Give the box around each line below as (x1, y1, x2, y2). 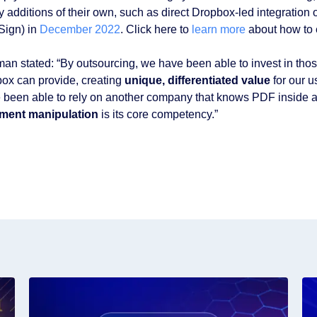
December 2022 (39, 23, 120, 35)
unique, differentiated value (124, 74, 270, 86)
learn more (191, 23, 246, 35)
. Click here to (120, 23, 192, 35)
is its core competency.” (98, 108, 218, 120)
